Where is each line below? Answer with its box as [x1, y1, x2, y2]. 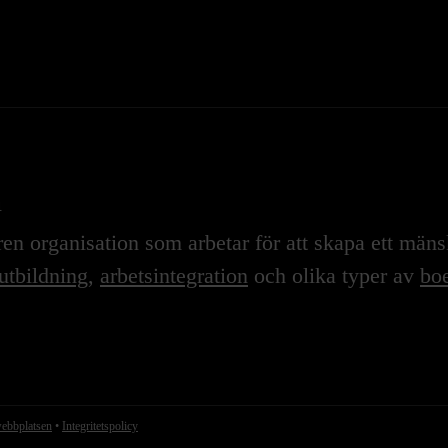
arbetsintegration [100, 263, 248, 289]
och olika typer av [248, 263, 420, 289]
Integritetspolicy [62, 419, 138, 434]
